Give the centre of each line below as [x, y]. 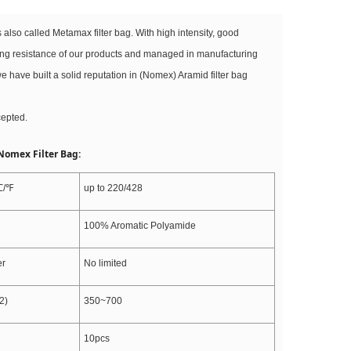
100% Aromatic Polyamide [140, 226]
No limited [105, 263]
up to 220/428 [113, 188]
